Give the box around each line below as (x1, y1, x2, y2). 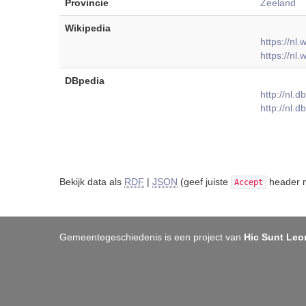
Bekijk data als (59, 176, 124, 187)
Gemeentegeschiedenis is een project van (59, 232, 244, 242)
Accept (234, 178, 263, 187)
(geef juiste (178, 176, 231, 187)
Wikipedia (65, 23, 111, 33)
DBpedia (65, 75, 105, 86)
